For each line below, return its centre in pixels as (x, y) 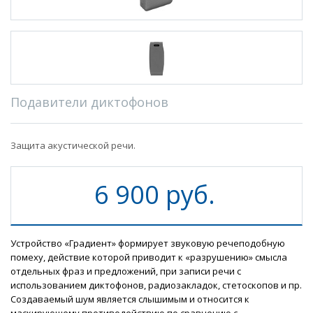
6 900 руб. (155, 195)
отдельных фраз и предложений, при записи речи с (126, 271)
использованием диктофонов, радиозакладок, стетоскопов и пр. (156, 285)
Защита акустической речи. (73, 145)
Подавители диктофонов (89, 102)
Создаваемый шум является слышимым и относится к (130, 299)
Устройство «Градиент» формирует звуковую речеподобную (148, 243)
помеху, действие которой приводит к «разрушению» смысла (149, 257)
